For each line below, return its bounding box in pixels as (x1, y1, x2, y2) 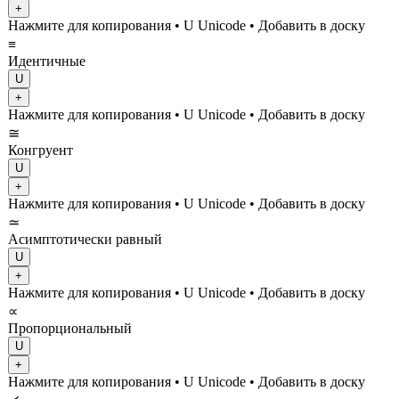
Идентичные (8, 53, 85, 69)
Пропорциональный (8, 321, 132, 337)
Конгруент (8, 142, 73, 159)
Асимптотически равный (8, 232, 162, 248)
